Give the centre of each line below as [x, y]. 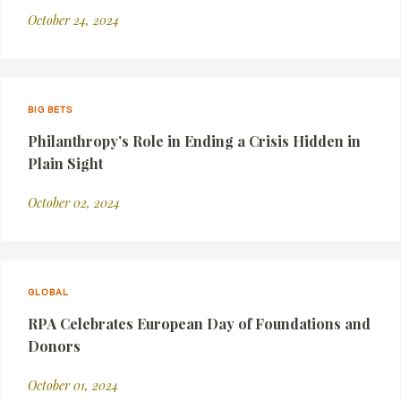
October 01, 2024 [73, 385]
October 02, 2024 [74, 203]
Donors [54, 346]
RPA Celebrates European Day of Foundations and [199, 324]
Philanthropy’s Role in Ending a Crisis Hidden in [194, 141]
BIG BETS [50, 109]
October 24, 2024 [73, 20]
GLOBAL [48, 292]
